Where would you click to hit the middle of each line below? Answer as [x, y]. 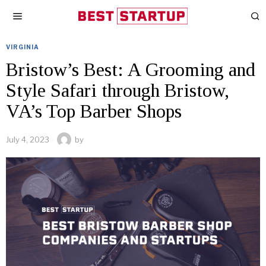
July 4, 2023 [28, 140]
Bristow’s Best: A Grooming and [131, 69]
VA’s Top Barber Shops [94, 111]
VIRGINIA [23, 47]
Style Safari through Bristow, [118, 90]
